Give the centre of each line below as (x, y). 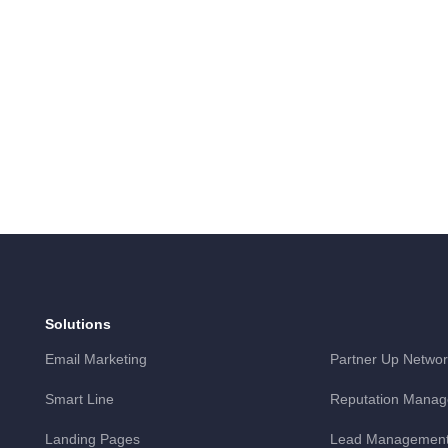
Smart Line (79, 398)
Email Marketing (95, 358)
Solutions (77, 323)
